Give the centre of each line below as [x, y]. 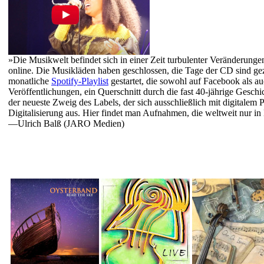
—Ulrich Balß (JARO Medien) [66, 123]
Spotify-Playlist [80, 81]
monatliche [30, 81]
